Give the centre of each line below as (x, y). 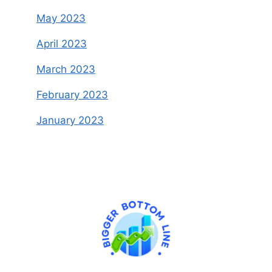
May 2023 (61, 19)
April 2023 (62, 44)
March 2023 (66, 70)
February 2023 (72, 95)
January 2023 (70, 121)
